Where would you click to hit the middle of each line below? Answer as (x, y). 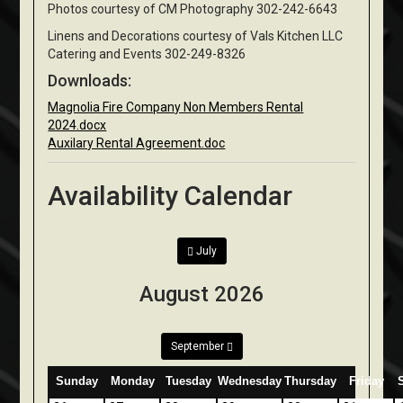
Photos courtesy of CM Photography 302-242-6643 (193, 9)
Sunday (76, 381)
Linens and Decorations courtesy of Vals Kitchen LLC (196, 36)
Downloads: (90, 81)
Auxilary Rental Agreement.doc (137, 143)
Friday (366, 381)
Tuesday (189, 381)
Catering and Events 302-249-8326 (148, 54)
